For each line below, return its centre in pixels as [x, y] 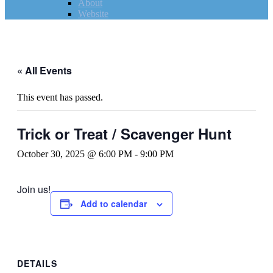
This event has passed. [60, 97]
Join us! [34, 189]
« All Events [44, 70]
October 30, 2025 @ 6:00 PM [75, 154]
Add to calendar [114, 204]
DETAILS [37, 263]
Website [93, 14]
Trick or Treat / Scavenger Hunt [124, 133]
